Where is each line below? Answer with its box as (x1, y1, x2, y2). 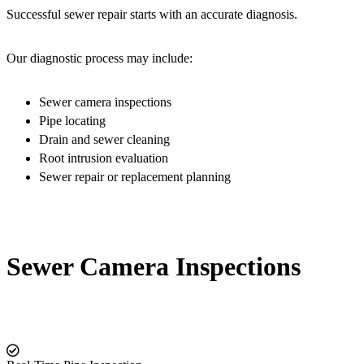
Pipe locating (39, 114, 106, 128)
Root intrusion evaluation (39, 151, 168, 166)
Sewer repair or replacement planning (39, 170, 231, 184)
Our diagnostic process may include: (6, 51, 193, 66)
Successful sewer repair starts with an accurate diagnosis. (6, 7, 297, 22)
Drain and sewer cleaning (39, 132, 170, 147)
